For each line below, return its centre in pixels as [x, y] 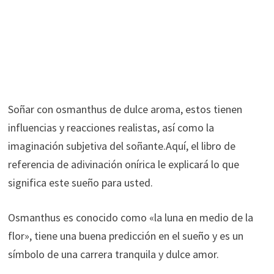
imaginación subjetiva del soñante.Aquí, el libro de [121, 146]
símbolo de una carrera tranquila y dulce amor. [113, 254]
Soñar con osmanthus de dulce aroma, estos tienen [125, 109]
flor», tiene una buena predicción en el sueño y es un [125, 235]
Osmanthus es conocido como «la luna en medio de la [130, 217]
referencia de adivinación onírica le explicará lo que [123, 164]
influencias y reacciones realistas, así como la [111, 127]
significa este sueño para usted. [80, 182]
